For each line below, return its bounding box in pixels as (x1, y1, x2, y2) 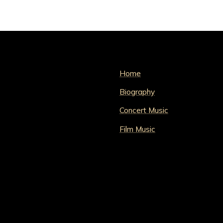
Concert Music (119, 106, 168, 115)
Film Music (119, 124, 155, 134)
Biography (119, 87, 155, 97)
